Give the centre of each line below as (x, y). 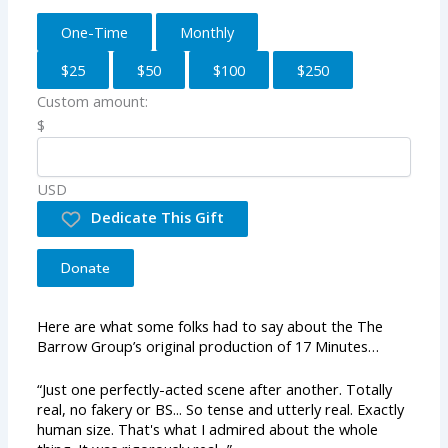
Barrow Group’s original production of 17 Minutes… (208, 345)
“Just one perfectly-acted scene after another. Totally (215, 389)
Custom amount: (93, 100)
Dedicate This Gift (158, 217)
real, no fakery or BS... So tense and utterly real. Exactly (221, 409)
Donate (86, 267)
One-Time (95, 31)
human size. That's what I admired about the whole (208, 429)
